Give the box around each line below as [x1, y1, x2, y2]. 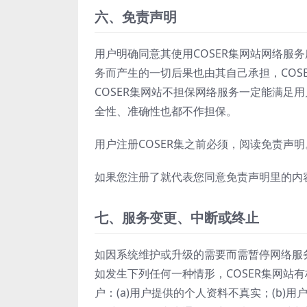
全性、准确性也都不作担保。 [95, 103, 237, 119]
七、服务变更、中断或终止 [95, 208, 259, 227]
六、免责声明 [95, 7, 177, 26]
